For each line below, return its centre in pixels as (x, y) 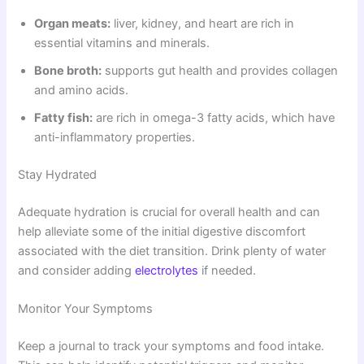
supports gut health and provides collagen (220, 71)
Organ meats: (73, 24)
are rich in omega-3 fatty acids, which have (214, 118)
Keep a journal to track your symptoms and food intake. (171, 346)
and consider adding (77, 270)
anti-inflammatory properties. (115, 137)
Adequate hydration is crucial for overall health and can (169, 212)
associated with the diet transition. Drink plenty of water (172, 251)
